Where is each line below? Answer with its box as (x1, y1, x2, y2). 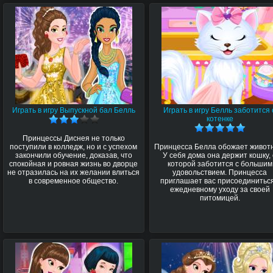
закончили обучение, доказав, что (15, 151, 132, 160)
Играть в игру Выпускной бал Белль (12, 106, 135, 115)
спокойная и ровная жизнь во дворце (9, 159, 138, 168)
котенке (206, 115, 233, 123)
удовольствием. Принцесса (172, 168, 268, 177)
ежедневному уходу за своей (169, 185, 270, 194)
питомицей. (199, 193, 240, 202)
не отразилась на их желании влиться (7, 168, 140, 177)
